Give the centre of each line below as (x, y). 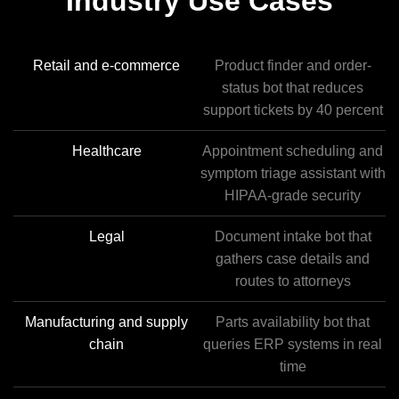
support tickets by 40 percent (293, 110)
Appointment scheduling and (293, 151)
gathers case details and (293, 259)
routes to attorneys (293, 281)
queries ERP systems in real (293, 344)
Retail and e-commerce (106, 65)
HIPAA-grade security (293, 195)
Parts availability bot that (293, 322)
